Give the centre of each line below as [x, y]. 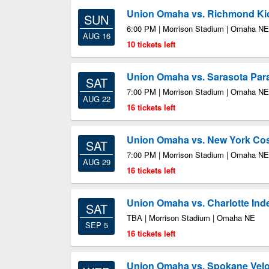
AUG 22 [96, 99]
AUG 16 [96, 36]
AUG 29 [96, 162]
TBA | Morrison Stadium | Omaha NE [191, 218]
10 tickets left [151, 44]
